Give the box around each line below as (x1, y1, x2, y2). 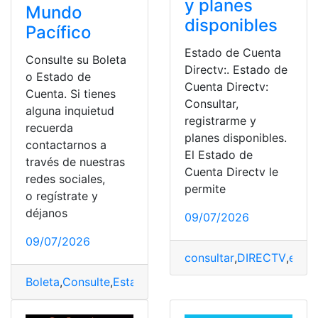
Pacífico (26, 22, 91, 43)
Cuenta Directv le (185, 165, 278, 180)
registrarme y (185, 114, 256, 128)
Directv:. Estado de (185, 62, 287, 77)
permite (185, 182, 226, 197)
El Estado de (185, 148, 253, 163)
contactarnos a (26, 138, 106, 153)
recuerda (26, 121, 73, 136)
